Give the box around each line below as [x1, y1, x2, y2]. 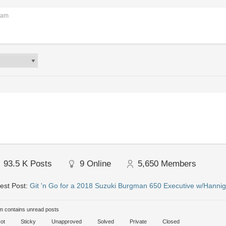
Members [161, 159, 196, 168]
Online [87, 159, 111, 168]
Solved [96, 218, 114, 224]
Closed [161, 218, 180, 224]
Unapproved [50, 218, 82, 224]
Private [128, 218, 147, 224]
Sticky [19, 218, 36, 224]
